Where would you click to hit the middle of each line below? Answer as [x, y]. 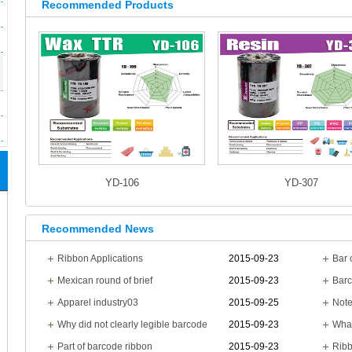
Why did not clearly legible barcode [132, 324]
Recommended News [98, 229]
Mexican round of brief [105, 280]
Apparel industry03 [98, 302]
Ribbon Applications [100, 258]
